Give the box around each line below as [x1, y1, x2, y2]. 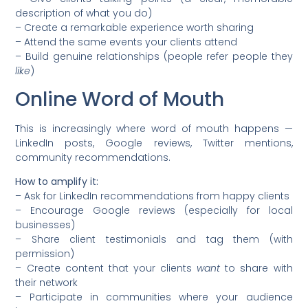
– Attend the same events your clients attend [15, 34, 238, 49]
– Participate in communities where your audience [15, 290, 293, 305]
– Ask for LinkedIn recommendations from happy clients [15, 189, 290, 203]
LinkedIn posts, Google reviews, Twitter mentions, [15, 135, 293, 150]
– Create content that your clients [15, 261, 197, 276]
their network [15, 276, 78, 290]
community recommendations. [15, 150, 171, 164]
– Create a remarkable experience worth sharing [15, 20, 254, 34]
